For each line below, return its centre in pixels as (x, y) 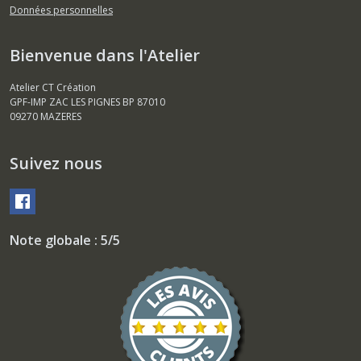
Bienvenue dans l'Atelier (105, 56)
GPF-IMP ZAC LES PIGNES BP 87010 (87, 102)
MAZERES (61, 117)
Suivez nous (56, 164)
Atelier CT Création (53, 88)
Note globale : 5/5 (65, 241)
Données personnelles (61, 10)
